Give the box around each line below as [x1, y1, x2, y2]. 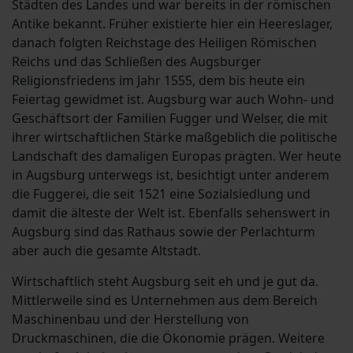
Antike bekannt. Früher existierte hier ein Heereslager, [12, 15, 333, 33]
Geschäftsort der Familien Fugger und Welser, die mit [12, 110, 328, 128]
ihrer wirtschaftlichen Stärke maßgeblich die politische [12, 128, 337, 147]
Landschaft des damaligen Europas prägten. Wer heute [12, 147, 341, 165]
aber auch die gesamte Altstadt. [12, 242, 201, 260]
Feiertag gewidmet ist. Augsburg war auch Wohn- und [12, 91, 334, 109]
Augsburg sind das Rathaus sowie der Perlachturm [12, 223, 315, 241]
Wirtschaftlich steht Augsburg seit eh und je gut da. [12, 273, 318, 291]
